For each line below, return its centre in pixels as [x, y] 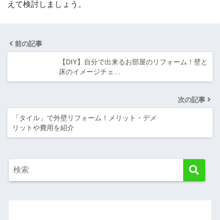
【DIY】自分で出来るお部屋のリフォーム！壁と [133, 62]
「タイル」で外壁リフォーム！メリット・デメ [84, 118]
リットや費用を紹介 [43, 127]
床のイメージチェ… [90, 71]
